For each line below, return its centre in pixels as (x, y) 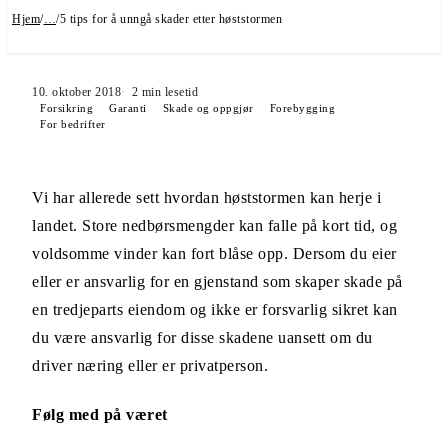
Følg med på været (100, 415)
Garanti (128, 108)
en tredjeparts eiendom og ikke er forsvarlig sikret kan (215, 309)
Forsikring (66, 108)
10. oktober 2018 (76, 92)
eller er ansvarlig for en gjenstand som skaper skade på (217, 281)
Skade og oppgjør (208, 108)
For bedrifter (73, 124)
